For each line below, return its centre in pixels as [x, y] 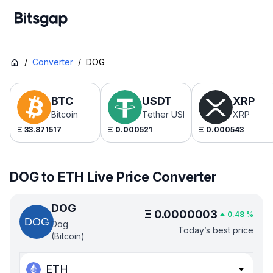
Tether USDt [167, 114]
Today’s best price [216, 230]
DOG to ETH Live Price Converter [113, 177]
